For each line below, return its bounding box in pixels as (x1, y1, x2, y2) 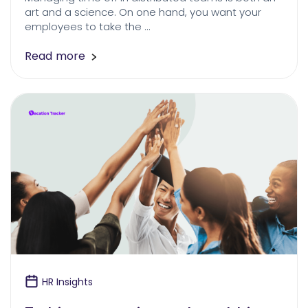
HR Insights (42, 275, 93, 289)
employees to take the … (25, 19, 150, 34)
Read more (25, 48, 85, 65)
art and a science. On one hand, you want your (25, 5, 261, 20)
